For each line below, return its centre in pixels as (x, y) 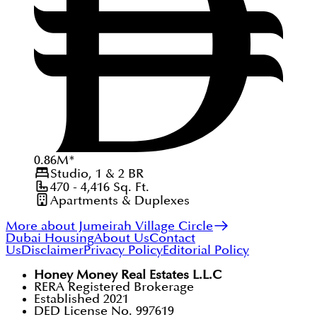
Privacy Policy (123, 250)
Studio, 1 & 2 (87, 174)
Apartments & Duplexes (120, 200)
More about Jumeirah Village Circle (109, 226)
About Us (122, 238)
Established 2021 (81, 299)
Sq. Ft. (129, 187)
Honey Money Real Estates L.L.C (128, 275)
